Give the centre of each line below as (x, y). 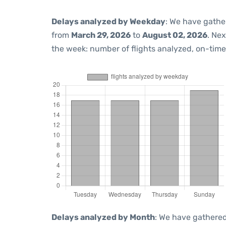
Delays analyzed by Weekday (108, 21)
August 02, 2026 (175, 35)
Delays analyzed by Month (103, 217)
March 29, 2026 (101, 35)
